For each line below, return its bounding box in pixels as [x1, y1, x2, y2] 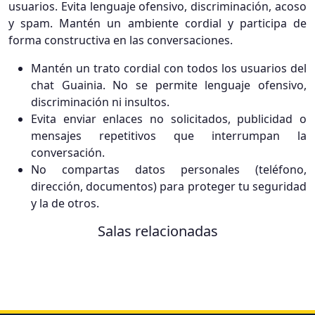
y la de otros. [31, 195, 99, 211]
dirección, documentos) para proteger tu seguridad [31, 179, 307, 194]
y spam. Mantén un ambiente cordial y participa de [8, 15, 307, 31]
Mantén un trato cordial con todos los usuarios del [31, 60, 307, 76]
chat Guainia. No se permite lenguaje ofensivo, [31, 77, 307, 93]
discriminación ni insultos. [31, 94, 169, 110]
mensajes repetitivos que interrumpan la [31, 128, 307, 143]
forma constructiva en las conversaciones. [8, 32, 233, 48]
